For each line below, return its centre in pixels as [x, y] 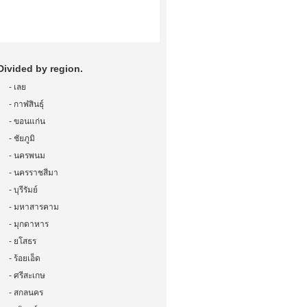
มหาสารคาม [36, 207]
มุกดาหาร [31, 224]
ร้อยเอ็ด [27, 258]
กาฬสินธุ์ [29, 104]
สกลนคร [28, 293]
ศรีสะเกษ [29, 275]
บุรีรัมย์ [26, 190]
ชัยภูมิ [24, 138]
